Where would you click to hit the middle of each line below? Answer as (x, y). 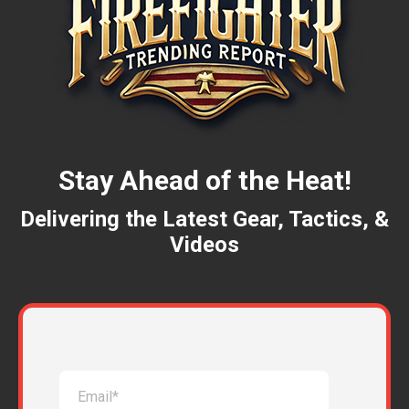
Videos (204, 245)
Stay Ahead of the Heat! (204, 180)
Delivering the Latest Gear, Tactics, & (204, 219)
